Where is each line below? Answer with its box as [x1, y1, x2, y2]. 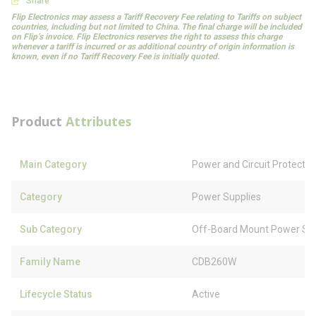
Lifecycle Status [20, 288, 92, 300]
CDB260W [192, 256, 236, 267]
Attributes [66, 113, 131, 130]
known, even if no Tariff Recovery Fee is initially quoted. [11, 51, 219, 61]
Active [192, 288, 220, 300]
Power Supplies [192, 191, 261, 202]
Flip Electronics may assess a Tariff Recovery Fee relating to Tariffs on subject [11, 12, 301, 22]
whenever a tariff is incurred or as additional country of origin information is [11, 42, 294, 51]
